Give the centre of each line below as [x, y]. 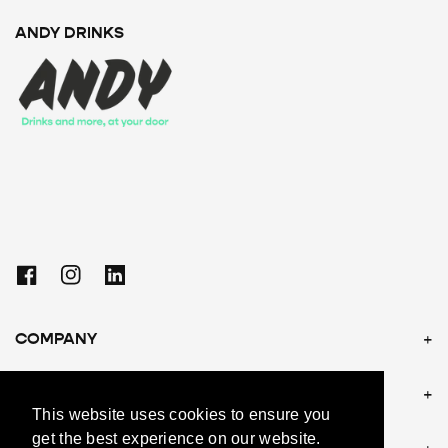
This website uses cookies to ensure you [181, 415]
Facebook [61, 282]
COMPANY [56, 339]
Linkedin [143, 282]
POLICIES [51, 394]
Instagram [106, 282]
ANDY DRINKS [69, 33]
